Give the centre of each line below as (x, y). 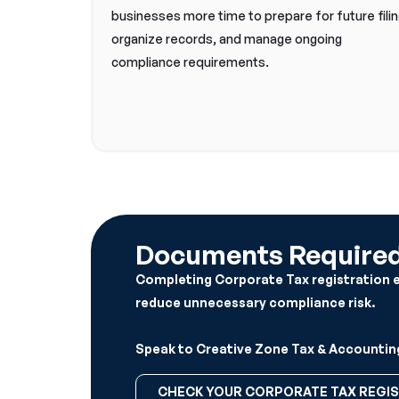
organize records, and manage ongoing (227, 39)
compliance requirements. (190, 62)
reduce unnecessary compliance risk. (255, 302)
